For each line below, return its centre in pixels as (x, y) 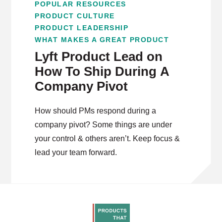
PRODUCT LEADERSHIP (82, 28)
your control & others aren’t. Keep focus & (108, 139)
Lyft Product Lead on (99, 56)
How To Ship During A (102, 71)
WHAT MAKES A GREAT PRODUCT (102, 40)
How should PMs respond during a (96, 111)
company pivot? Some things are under (104, 125)
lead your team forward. (76, 152)
